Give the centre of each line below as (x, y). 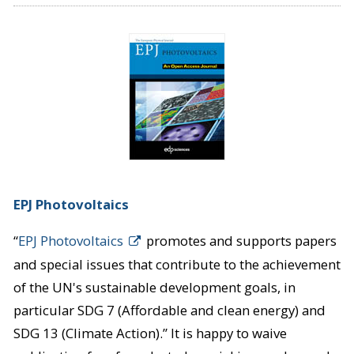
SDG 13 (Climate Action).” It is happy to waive (150, 333)
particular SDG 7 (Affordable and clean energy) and (169, 311)
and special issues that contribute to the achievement (177, 265)
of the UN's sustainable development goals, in (154, 288)
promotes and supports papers (239, 241)
